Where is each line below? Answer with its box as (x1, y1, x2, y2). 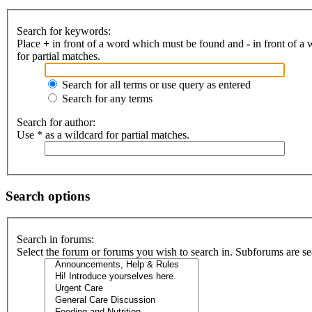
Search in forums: (17, 233, 94, 246)
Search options (6, 188, 90, 203)
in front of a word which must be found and (49, 38, 247, 50)
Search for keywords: (17, 25, 111, 38)
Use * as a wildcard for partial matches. (17, 129, 189, 141)
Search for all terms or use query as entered (59, 79, 251, 91)
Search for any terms (59, 93, 153, 105)
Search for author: (17, 116, 95, 129)
